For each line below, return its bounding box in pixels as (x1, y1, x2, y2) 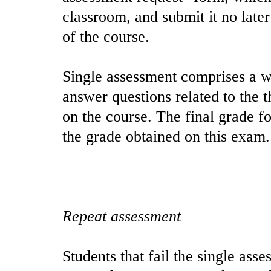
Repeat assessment (62, 207, 181, 226)
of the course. (62, 28, 149, 46)
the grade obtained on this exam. (62, 128, 270, 146)
